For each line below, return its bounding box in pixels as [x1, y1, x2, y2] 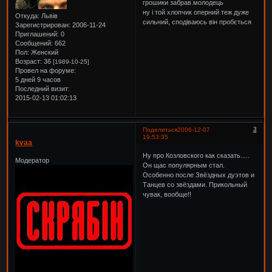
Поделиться [143, 126, 178, 134]
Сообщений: [15, 39, 53, 47]
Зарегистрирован [15, 21, 69, 29]
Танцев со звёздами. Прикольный [143, 180, 248, 188]
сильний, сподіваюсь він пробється [143, 18, 252, 25]
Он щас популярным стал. [143, 161, 225, 169]
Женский [29, 49, 59, 56]
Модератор [15, 157, 50, 165]
